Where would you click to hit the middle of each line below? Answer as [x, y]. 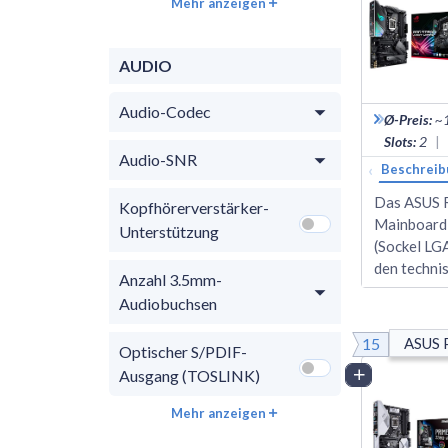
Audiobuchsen [168, 303]
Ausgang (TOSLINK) [189, 375]
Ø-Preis [406, 119]
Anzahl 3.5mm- [170, 279]
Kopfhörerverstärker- [194, 207]
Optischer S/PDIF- [183, 351]
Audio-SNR [158, 159]
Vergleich [400, 374]
